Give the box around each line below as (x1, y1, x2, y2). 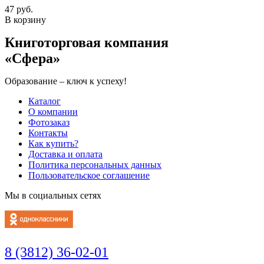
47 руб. (5, 4, 33, 14)
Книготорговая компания (5, 34, 169, 50)
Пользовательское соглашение (28, 170, 150, 180)
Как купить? (28, 138, 78, 148)
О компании (28, 106, 78, 117)
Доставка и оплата (28, 148, 103, 159)
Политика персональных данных (28, 159, 161, 170)
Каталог (28, 95, 61, 106)
